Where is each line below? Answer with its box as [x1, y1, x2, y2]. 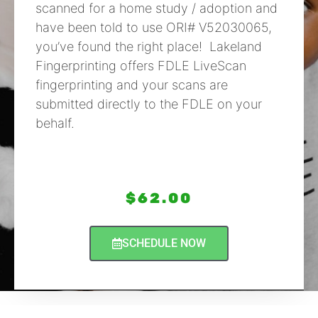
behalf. [35, 116, 75, 131]
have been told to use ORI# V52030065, [35, 20, 272, 35]
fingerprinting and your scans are [35, 77, 228, 93]
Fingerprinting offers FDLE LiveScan [35, 58, 246, 74]
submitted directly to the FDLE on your [35, 97, 262, 112]
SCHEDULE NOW [122, 236, 206, 251]
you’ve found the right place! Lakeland [35, 39, 262, 55]
